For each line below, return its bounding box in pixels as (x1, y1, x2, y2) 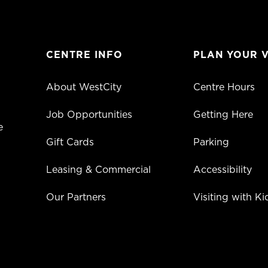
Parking (193, 135, 229, 148)
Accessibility (193, 163, 252, 176)
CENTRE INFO (46, 48, 123, 61)
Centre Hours (193, 80, 255, 93)
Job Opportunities (46, 108, 132, 121)
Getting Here (193, 108, 253, 121)
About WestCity (46, 80, 121, 93)
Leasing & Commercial (46, 163, 151, 176)
